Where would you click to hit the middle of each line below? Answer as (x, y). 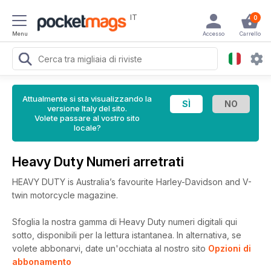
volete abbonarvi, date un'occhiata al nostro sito (110, 248)
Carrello (250, 34)
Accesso (214, 34)
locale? (87, 128)
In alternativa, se (209, 235)
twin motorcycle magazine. (65, 195)
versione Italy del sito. (87, 108)
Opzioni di (230, 248)
